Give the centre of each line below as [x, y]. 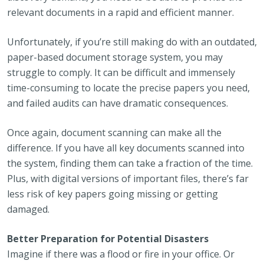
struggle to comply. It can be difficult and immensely [121, 72]
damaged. [28, 209]
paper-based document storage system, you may [115, 57]
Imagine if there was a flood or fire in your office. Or [121, 254]
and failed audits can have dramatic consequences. [118, 103]
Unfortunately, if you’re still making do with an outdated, [132, 42]
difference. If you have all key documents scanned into [126, 148]
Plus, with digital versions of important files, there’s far [128, 179]
